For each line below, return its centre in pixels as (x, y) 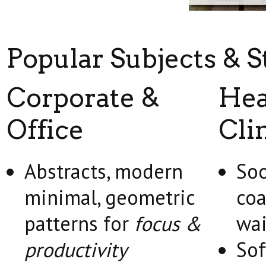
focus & (168, 223)
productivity (76, 249)
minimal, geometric (110, 197)
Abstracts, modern (104, 171)
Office (45, 130)
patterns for (79, 223)
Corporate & (83, 98)
